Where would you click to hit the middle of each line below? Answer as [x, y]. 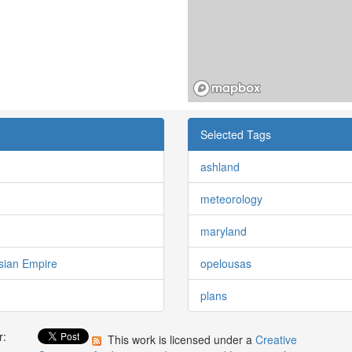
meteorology [231, 198]
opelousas [226, 263]
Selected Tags [236, 134]
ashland [220, 166]
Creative [277, 339]
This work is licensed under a [180, 339]
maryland [224, 231]
